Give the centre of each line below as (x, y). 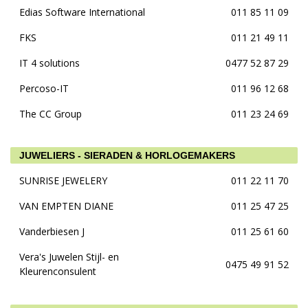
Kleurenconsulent (58, 271)
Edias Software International (82, 12)
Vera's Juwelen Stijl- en (69, 257)
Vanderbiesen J (52, 231)
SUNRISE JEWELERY (63, 180)
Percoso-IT (44, 88)
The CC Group (51, 114)
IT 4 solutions (49, 63)
